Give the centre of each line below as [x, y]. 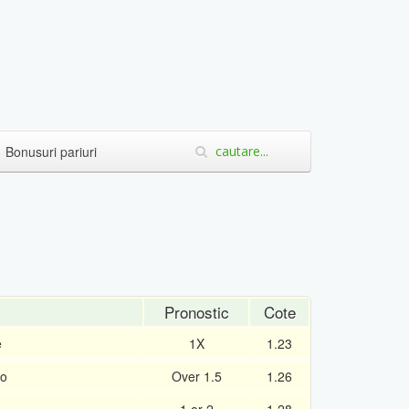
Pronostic [196, 312]
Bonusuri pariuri [51, 152]
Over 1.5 [196, 376]
